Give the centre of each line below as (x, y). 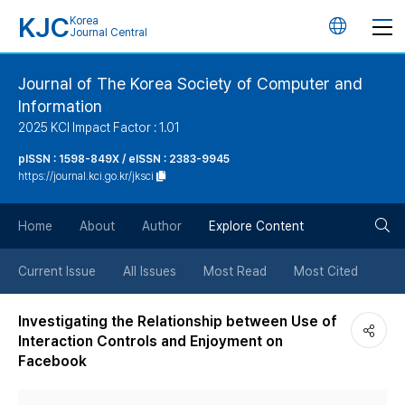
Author (162, 226)
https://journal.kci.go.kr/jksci (86, 176)
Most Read (235, 271)
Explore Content (256, 226)
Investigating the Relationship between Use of (178, 321)
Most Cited (326, 271)
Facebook (52, 361)
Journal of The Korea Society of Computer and (190, 84)
